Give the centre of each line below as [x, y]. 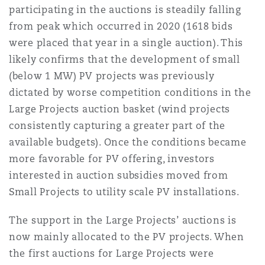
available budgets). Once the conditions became [128, 142]
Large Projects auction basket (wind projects [120, 109]
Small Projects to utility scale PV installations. [124, 192]
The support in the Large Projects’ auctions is [123, 220]
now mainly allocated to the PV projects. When [127, 237]
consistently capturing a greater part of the [117, 126]
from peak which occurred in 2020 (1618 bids [121, 26]
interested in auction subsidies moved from [119, 175]
